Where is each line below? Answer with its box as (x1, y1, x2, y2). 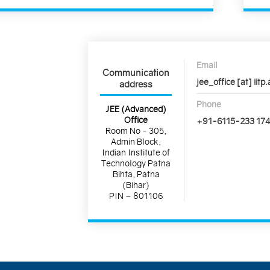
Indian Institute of (102, 146, 171, 158)
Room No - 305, (105, 125, 167, 136)
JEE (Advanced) (105, 103, 167, 115)
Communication (102, 67, 170, 79)
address (119, 78, 153, 90)
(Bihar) (122, 179, 150, 190)
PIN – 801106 (109, 190, 163, 201)
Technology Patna (101, 157, 171, 169)
